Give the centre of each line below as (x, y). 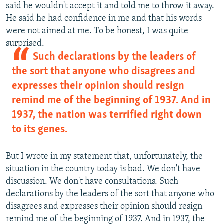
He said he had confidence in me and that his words (104, 19)
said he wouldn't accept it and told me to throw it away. (110, 6)
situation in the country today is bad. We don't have (103, 169)
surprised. (25, 44)
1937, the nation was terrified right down (107, 115)
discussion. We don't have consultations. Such (92, 182)
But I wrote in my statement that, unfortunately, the (104, 157)
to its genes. (40, 130)
